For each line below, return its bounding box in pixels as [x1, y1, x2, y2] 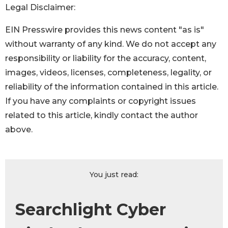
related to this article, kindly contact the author [5, 110, 198, 121]
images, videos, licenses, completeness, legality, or [5, 68, 212, 78]
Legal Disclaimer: [5, 3, 75, 13]
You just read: [90, 170, 138, 180]
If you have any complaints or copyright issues [5, 96, 196, 106]
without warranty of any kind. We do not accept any [5, 39, 216, 49]
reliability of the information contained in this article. [5, 82, 218, 92]
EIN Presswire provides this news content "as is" [5, 25, 204, 35]
